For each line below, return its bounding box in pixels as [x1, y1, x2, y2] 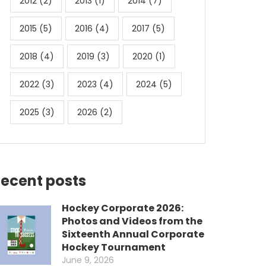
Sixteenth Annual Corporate [62, 227, 204, 241]
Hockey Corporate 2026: [62, 201, 183, 215]
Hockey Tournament [62, 240, 166, 254]
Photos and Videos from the [62, 214, 202, 228]
